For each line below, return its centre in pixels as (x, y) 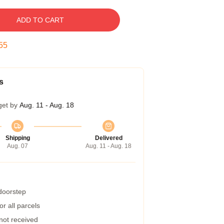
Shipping (17, 138)
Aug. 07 (17, 146)
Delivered (108, 138)
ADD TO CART (40, 20)
